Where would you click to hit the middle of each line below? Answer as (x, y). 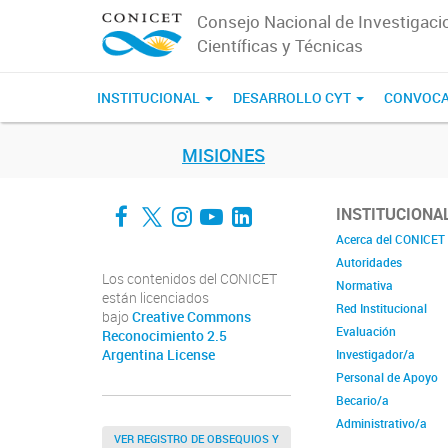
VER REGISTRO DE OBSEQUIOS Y (196, 438)
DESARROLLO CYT (293, 97)
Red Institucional (381, 308)
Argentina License (158, 355)
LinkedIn (291, 203)
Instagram (243, 203)
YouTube (261, 203)
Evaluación (366, 331)
